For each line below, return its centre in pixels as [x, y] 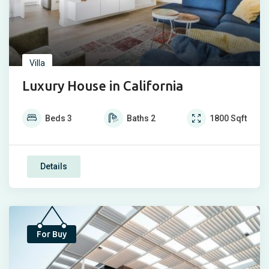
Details [54, 167]
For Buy [52, 234]
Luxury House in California [103, 86]
